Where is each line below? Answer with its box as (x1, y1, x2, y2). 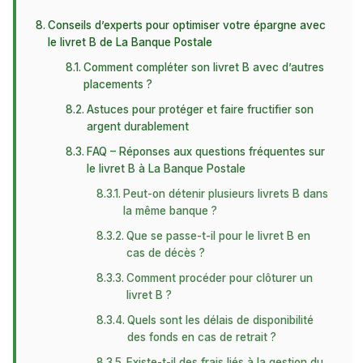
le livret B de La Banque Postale (47, 36, 212, 49)
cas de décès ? (126, 246, 205, 259)
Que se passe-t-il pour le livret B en (126, 229, 310, 242)
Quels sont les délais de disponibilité (126, 314, 314, 327)
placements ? (83, 78, 153, 91)
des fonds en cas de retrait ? (126, 331, 276, 344)
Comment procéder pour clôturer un (126, 271, 313, 284)
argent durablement (87, 120, 190, 133)
